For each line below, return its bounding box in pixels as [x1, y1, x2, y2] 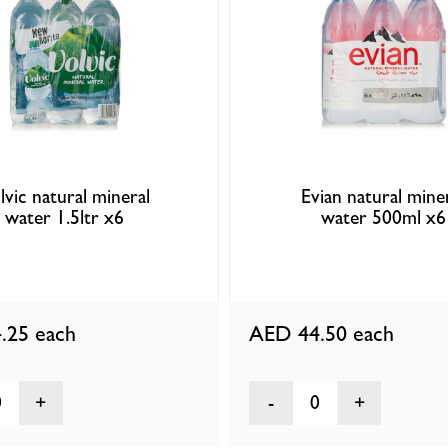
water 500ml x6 [320, 206, 446, 230]
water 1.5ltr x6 [5, 206, 125, 230]
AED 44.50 [249, 320, 353, 346]
